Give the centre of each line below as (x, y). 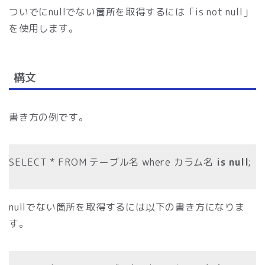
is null (232, 162)
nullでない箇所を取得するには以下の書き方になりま (127, 207)
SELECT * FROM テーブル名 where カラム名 (113, 162)
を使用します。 (44, 29)
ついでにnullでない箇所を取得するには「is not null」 (131, 12)
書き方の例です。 (49, 117)
